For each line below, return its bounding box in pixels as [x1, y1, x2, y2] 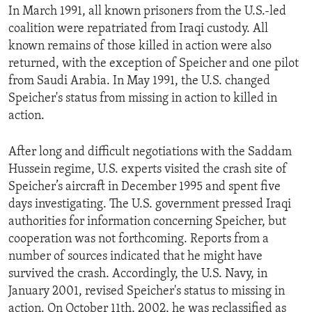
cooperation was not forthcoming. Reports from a [8, 232, 269, 246]
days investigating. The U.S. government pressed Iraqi [8, 197, 291, 211]
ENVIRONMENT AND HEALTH [25, 8, 159, 19]
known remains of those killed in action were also [8, 39, 272, 53]
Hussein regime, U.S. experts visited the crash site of [8, 162, 287, 176]
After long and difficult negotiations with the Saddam [8, 145, 292, 159]
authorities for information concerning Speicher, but [8, 214, 286, 228]
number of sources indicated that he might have [8, 249, 263, 263]
